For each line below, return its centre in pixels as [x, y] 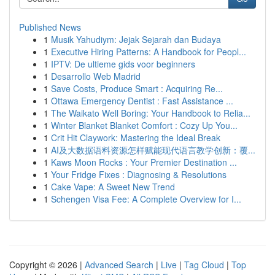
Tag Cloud [204, 265]
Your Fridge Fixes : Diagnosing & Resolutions [139, 174]
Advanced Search [119, 265]
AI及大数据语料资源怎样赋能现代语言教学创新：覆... [153, 150]
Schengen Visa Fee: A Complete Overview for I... [146, 199]
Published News [50, 27]
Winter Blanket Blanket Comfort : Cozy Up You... [144, 125]
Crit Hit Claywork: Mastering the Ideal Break [136, 137]
